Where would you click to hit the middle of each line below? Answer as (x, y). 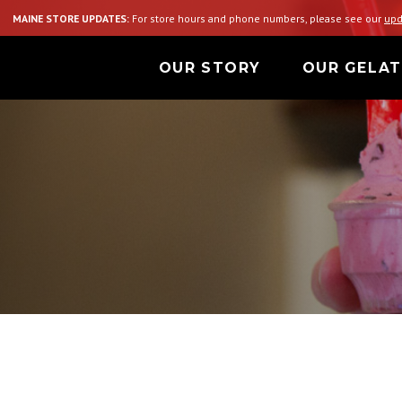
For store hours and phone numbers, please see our (257, 18)
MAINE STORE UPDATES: (71, 18)
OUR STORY (209, 68)
